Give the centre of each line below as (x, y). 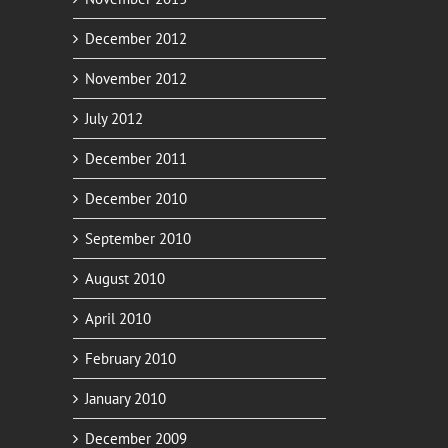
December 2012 (136, 38)
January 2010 (125, 398)
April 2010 (118, 318)
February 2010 (130, 358)
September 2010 (138, 238)
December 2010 (136, 198)
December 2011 (136, 158)
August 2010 (125, 278)
